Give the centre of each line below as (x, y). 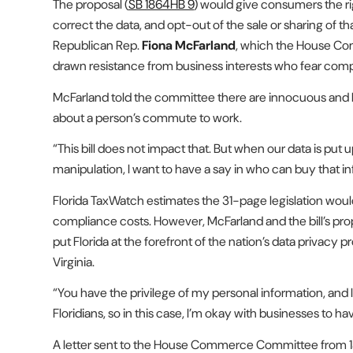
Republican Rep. (97, 45)
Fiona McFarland (189, 45)
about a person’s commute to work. (147, 117)
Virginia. (74, 262)
